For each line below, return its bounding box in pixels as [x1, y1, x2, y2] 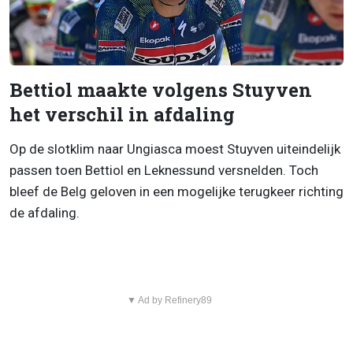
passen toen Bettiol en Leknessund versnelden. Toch [9, 162, 318, 178]
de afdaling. [9, 204, 80, 221]
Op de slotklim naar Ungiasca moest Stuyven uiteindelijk [9, 140, 340, 157]
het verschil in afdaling [9, 101, 235, 127]
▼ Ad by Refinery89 [126, 294, 212, 306]
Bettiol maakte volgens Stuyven [9, 76, 312, 102]
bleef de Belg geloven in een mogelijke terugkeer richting [9, 183, 344, 199]
